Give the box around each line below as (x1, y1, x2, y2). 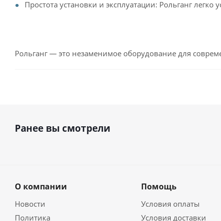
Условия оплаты (141, 199, 200, 209)
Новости (15, 199, 45, 209)
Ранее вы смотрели (15, 122, 110, 135)
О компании (15, 181, 67, 192)
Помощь (141, 181, 177, 192)
